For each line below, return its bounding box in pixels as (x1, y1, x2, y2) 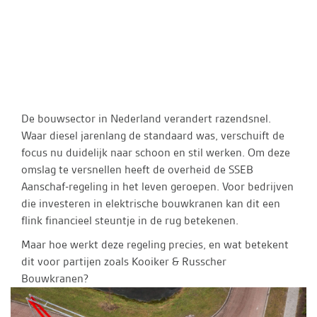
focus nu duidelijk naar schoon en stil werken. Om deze (21, 145, 290, 160)
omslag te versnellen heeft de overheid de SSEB (21, 162, 253, 177)
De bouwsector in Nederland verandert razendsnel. (21, 111, 271, 126)
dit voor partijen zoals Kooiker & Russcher (21, 254, 226, 269)
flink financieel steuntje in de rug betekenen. (21, 213, 238, 228)
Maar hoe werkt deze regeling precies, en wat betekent (21, 237, 289, 252)
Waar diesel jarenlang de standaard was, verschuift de (21, 128, 284, 143)
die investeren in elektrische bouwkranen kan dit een (21, 196, 280, 211)
